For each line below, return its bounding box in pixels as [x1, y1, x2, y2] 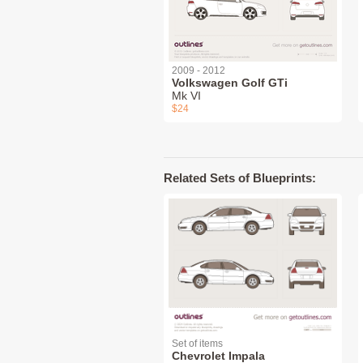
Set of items [172, 338, 223, 350]
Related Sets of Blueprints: [164, 171, 316, 186]
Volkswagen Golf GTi [172, 76, 288, 90]
